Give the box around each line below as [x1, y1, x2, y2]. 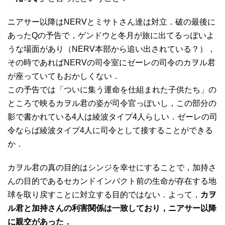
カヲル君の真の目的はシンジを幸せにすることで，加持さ [8, 163, 216, 172]
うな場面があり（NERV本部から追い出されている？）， [8, 44, 215, 53]
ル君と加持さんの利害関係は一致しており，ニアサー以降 [8, 203, 216, 212]
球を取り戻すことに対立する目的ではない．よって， [8, 190, 200, 199]
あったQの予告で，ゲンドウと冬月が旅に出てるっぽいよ [8, 31, 214, 40]
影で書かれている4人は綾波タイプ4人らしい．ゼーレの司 [8, 112, 217, 121]
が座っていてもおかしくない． [8, 71, 120, 80]
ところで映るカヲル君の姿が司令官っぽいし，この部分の [8, 98, 216, 107]
